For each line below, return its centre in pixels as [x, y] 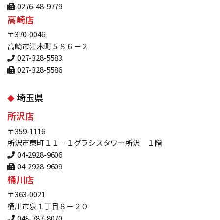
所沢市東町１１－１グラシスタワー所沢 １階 [85, 143]
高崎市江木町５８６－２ [48, 46]
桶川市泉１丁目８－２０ [48, 206]
